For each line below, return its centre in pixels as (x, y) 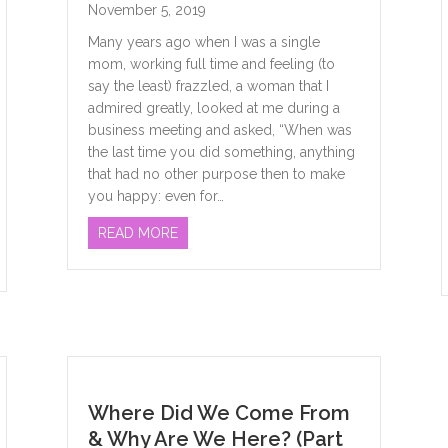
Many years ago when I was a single (204, 42)
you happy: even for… (156, 196)
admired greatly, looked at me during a (214, 108)
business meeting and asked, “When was (220, 130)
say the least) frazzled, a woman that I (209, 86)
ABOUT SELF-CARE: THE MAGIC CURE (302, 232)
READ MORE (138, 233)
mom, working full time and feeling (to (212, 64)
